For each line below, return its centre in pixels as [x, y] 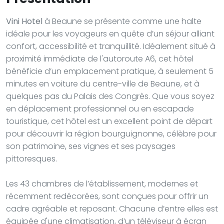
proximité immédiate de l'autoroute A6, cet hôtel [100, 58]
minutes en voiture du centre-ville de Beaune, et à [103, 83]
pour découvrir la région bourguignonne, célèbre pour [111, 133]
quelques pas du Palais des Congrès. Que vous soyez [110, 96]
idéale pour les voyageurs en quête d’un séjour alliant [110, 33]
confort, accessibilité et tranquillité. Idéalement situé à [111, 46]
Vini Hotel [24, 21]
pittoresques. [31, 158]
